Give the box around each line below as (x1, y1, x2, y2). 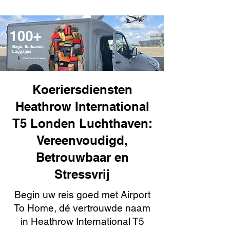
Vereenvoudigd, (36, 133, 128, 147)
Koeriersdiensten (32, 82, 132, 97)
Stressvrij (54, 167, 110, 181)
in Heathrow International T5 (20, 216, 144, 227)
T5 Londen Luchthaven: (12, 116, 152, 130)
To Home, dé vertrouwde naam (14, 202, 150, 214)
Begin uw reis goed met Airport (14, 189, 150, 200)
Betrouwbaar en (35, 150, 129, 164)
